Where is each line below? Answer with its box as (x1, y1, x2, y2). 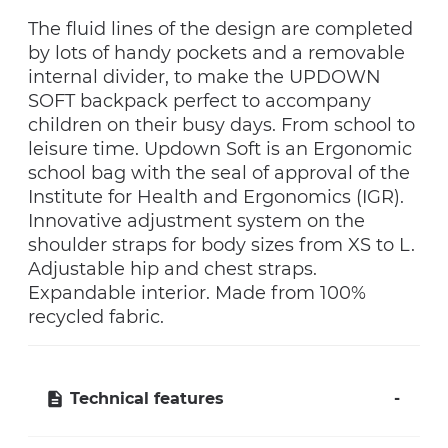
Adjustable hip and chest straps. (28, 258, 317, 281)
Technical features (70, 389, 224, 409)
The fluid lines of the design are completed (28, 18, 413, 41)
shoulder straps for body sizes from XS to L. (28, 234, 415, 257)
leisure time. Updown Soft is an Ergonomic (28, 138, 412, 161)
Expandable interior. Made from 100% (28, 282, 366, 305)
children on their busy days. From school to (28, 114, 415, 137)
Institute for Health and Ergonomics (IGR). (28, 186, 404, 209)
